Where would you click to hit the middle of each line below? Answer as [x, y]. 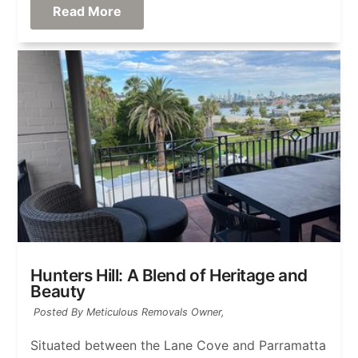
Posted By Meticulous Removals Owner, [129, 312]
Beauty [58, 291]
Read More [87, 12]
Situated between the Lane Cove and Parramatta [179, 346]
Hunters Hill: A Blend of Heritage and [169, 275]
